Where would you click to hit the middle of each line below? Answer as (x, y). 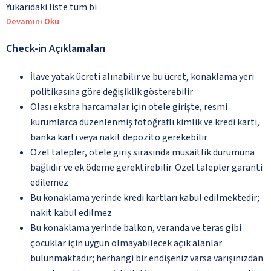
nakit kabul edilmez (71, 213)
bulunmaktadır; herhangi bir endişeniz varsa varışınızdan (147, 258)
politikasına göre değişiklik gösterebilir (112, 92)
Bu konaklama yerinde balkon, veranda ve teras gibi (136, 228)
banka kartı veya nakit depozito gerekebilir (119, 137)
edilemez (49, 182)
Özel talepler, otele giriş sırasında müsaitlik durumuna (142, 152)
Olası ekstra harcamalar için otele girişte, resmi (129, 107)
